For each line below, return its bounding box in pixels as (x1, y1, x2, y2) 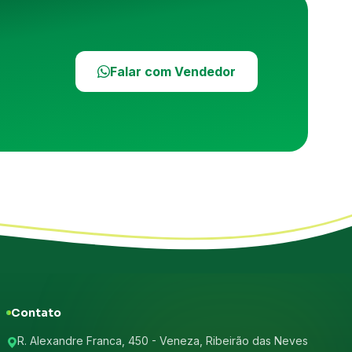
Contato (11, 306, 61, 320)
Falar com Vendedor (109, 64, 236, 79)
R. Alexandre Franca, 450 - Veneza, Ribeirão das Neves (17, 334, 308, 347)
